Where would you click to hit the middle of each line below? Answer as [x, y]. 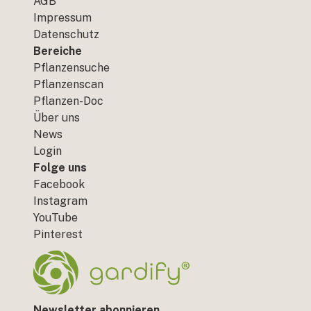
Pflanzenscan [68, 84]
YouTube [56, 218]
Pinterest [58, 234]
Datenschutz [66, 34]
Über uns [57, 118]
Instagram [60, 201]
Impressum [62, 18]
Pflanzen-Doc [68, 101]
